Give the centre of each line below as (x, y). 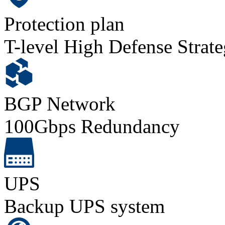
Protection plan (64, 24)
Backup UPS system (84, 206)
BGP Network (60, 103)
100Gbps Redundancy (92, 126)
